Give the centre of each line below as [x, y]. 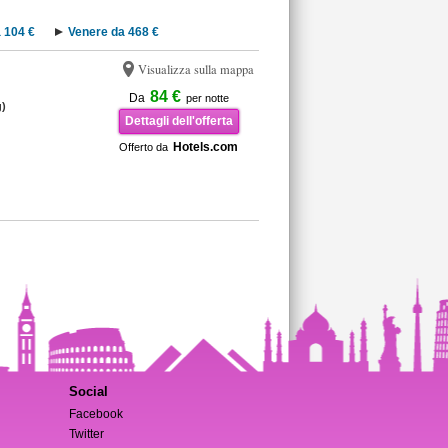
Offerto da [143, 147]
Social [88, 391]
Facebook [95, 414]
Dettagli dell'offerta [178, 121]
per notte [207, 98]
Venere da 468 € [113, 32]
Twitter [86, 434]
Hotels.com [205, 147]
